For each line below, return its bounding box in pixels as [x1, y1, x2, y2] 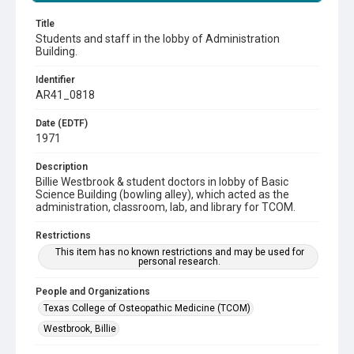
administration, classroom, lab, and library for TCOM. [36, 201, 296, 213]
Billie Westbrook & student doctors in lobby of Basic [36, 175, 288, 188]
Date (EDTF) [36, 118, 88, 129]
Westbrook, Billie [43, 323, 116, 334]
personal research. [138, 256, 220, 267]
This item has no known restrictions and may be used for [55, 247, 304, 258]
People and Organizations [36, 286, 150, 297]
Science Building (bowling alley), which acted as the [36, 188, 289, 201]
